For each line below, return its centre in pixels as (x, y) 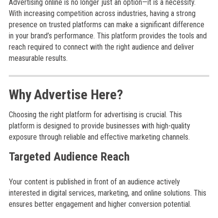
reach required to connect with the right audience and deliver (101, 47)
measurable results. (38, 58)
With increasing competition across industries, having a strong (102, 13)
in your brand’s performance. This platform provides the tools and (108, 36)
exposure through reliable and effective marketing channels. (99, 137)
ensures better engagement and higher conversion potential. (100, 204)
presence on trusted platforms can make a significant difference (106, 25)
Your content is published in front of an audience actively (94, 182)
